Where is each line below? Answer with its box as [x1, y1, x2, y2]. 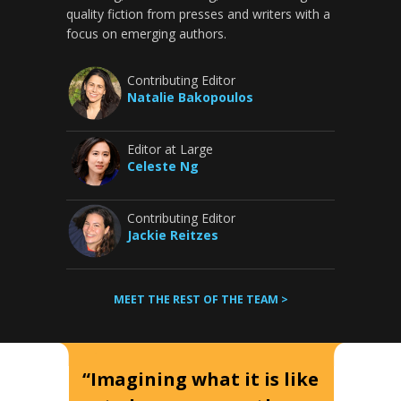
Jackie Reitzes [127, 226, 218, 243]
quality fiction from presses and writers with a [66, 5, 330, 22]
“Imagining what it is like [82, 367, 319, 391]
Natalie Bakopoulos [127, 89, 253, 106]
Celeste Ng [127, 158, 199, 175]
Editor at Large [127, 141, 213, 158]
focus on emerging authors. [66, 25, 226, 42]
